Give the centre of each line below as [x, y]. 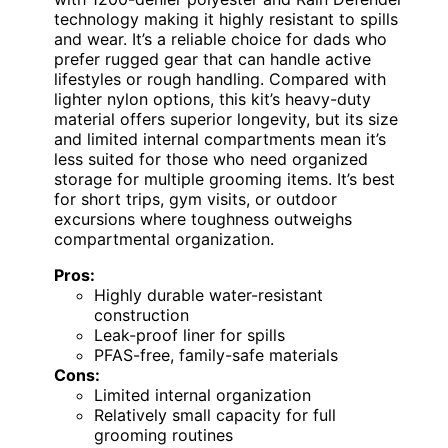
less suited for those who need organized [211, 159]
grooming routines [163, 435]
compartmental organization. [164, 239]
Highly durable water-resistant [208, 295]
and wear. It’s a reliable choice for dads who [220, 39]
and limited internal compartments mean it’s [220, 139]
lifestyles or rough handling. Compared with [220, 79]
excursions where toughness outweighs [203, 219]
